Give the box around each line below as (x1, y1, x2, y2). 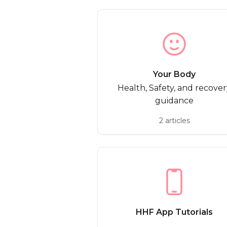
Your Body (153, 69, 196, 79)
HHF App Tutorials (136, 207, 213, 217)
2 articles (159, 116, 190, 125)
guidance (155, 96, 194, 105)
